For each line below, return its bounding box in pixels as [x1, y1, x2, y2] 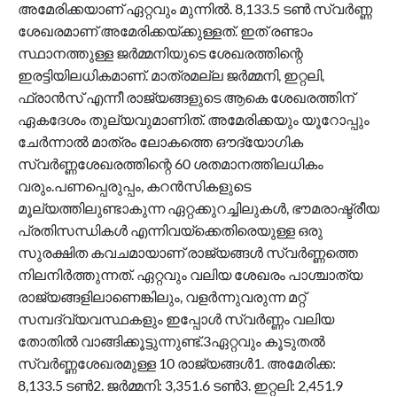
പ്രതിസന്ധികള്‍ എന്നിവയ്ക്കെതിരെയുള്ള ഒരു [18, 221, 323, 238]
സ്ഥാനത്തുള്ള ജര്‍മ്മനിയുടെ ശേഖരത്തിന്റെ [18, 43, 303, 61]
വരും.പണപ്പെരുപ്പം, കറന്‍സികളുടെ [18, 176, 251, 194]
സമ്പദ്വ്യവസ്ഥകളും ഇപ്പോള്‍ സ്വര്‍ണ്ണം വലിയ [18, 309, 334, 327]
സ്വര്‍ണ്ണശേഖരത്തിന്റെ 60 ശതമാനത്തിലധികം [18, 154, 323, 172]
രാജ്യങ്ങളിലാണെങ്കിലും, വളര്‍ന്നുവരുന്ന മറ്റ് [18, 287, 306, 305]
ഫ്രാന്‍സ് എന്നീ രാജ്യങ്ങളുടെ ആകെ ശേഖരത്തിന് [18, 88, 354, 105]
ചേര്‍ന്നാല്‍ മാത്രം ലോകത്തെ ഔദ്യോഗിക [18, 132, 303, 150]
